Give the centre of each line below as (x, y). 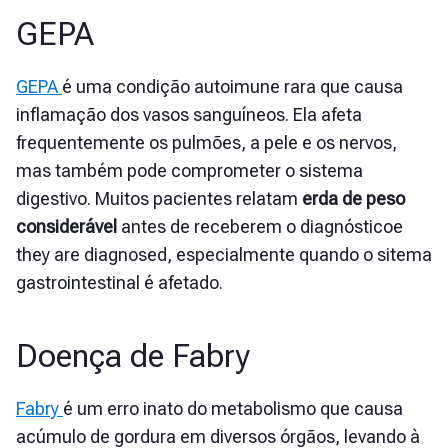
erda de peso (353, 199)
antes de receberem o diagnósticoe (262, 227)
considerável (68, 227)
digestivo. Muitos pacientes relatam (159, 199)
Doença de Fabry (133, 356)
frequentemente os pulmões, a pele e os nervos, (206, 143)
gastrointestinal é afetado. (119, 283)
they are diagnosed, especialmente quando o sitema (224, 255)
